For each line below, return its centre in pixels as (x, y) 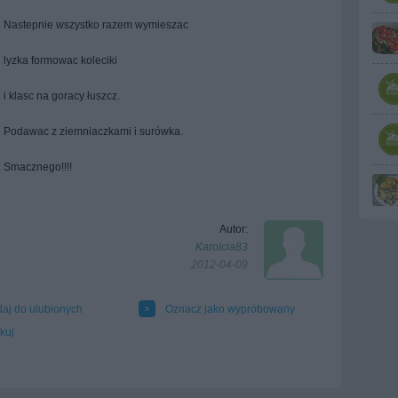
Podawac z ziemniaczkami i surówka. (93, 131)
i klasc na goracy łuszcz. (62, 96)
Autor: (234, 229)
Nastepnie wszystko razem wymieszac (97, 25)
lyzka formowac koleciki (60, 60)
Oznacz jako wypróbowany (230, 309)
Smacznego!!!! (38, 167)
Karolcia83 (222, 247)
